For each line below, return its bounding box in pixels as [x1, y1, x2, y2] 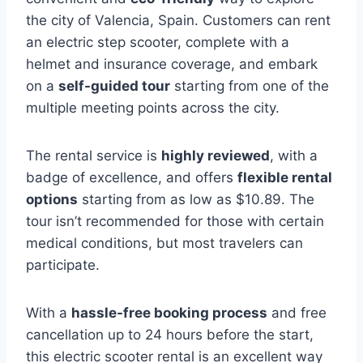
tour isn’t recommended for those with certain [26, 213, 324, 229]
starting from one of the [170, 78, 329, 94]
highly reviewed [161, 147, 270, 164]
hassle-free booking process [71, 305, 267, 321]
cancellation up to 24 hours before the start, [26, 327, 314, 343]
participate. [26, 257, 100, 273]
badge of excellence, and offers [26, 169, 237, 186]
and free [267, 305, 327, 321]
